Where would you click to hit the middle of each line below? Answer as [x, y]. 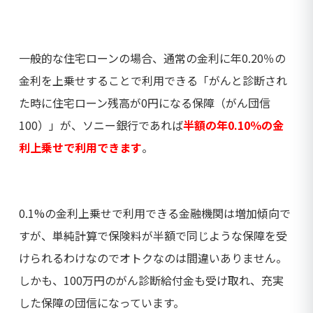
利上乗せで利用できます [80, 148]
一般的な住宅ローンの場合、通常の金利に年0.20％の [152, 58]
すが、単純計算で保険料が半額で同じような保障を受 [153, 236]
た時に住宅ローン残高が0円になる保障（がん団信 [145, 103]
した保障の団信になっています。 [102, 303]
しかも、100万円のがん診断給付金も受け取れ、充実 [151, 281]
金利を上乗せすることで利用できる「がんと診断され [153, 81]
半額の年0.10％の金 [233, 125]
